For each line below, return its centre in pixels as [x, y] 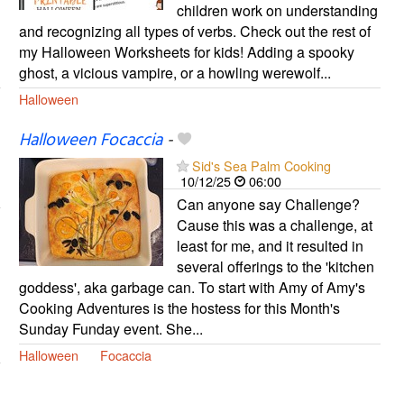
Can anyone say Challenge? [268, 205]
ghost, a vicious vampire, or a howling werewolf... [174, 73]
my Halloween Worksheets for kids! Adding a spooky [186, 52]
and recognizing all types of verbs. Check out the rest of [194, 32]
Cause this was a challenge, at [274, 225]
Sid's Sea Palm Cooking [261, 166]
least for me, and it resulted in [270, 246]
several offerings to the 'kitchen [275, 267]
